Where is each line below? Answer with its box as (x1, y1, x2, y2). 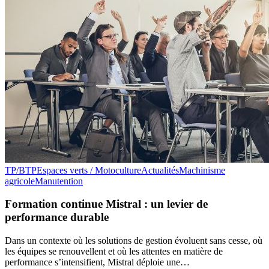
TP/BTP (5, 165, 37, 175)
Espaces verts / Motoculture (37, 165, 141, 175)
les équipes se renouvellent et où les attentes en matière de (5, 246, 223, 256)
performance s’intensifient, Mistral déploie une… (5, 257, 190, 267)
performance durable (5, 211, 109, 224)
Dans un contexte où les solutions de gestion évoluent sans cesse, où (5, 235, 262, 246)
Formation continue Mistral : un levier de (5, 198, 208, 211)
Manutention (35, 175, 83, 186)
